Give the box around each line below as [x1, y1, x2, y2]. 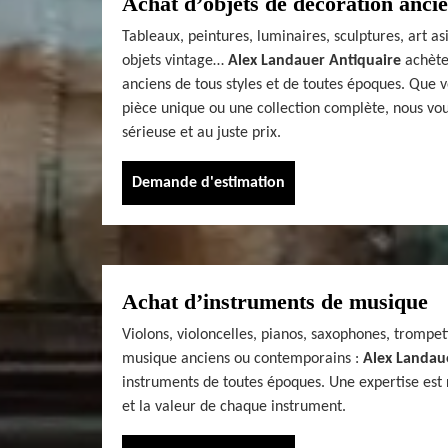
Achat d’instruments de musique [122, 288, 428, 314]
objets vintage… [122, 52, 228, 69]
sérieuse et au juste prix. [122, 124, 281, 141]
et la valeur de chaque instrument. [122, 398, 346, 415]
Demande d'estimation [132, 174, 285, 191]
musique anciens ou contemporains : [122, 350, 363, 367]
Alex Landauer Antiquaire [228, 52, 401, 69]
